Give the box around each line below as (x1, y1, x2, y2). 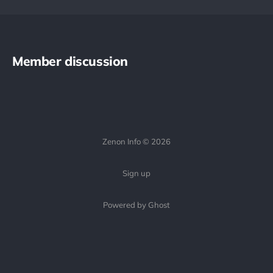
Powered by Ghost (103, 200, 170, 210)
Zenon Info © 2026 (102, 136, 171, 146)
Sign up (122, 168, 151, 178)
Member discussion (12, 53, 128, 69)
